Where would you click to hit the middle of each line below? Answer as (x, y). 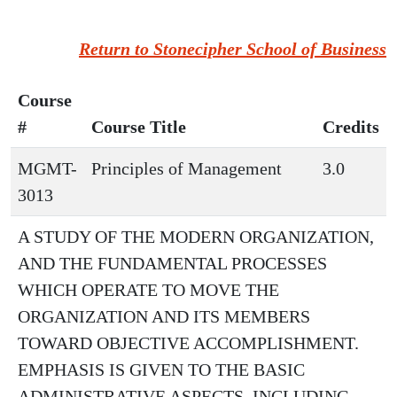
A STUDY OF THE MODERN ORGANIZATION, (196, 237)
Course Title (139, 127)
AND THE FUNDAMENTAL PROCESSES (172, 263)
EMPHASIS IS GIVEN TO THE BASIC (161, 370)
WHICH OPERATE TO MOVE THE (148, 290)
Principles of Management (187, 168)
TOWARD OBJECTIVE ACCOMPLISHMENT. (188, 343)
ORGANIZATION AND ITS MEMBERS (164, 316)
